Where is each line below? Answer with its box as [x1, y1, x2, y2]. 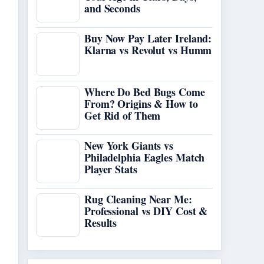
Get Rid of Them [84, 108, 161, 123]
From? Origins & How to [84, 96, 198, 111]
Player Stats [84, 161, 137, 177]
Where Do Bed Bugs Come [84, 84, 205, 100]
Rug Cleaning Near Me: [84, 192, 192, 207]
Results [84, 215, 117, 230]
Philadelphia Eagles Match [84, 150, 205, 165]
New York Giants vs [84, 138, 174, 153]
